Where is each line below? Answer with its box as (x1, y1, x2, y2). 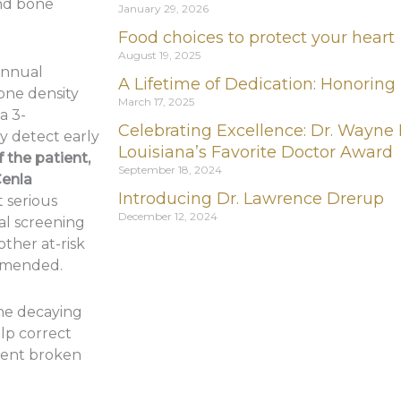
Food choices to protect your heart (118, 27, 395, 47)
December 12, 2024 (118, 209, 218, 223)
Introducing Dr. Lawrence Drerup (118, 188, 384, 209)
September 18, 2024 (118, 162, 222, 176)
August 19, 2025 (118, 47, 200, 62)
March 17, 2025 (118, 94, 194, 108)
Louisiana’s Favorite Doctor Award (118, 141, 393, 162)
